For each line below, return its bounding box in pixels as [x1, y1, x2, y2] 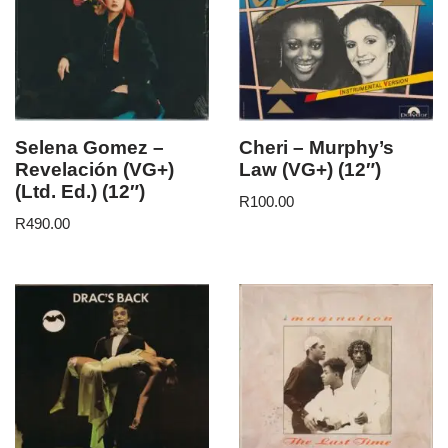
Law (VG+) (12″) [239, 158, 381, 180]
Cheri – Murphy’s [239, 136, 394, 158]
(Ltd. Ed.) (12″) [15, 180, 145, 202]
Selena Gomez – [15, 136, 164, 158]
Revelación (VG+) [15, 158, 174, 180]
